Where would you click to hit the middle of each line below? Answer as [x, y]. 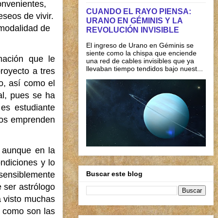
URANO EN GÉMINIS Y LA [134, 20]
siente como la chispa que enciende [141, 53]
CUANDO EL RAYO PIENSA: [139, 11]
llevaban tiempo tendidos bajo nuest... [145, 68]
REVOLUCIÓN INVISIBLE [133, 29]
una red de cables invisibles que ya [140, 61]
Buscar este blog [114, 174]
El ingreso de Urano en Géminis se [140, 45]
